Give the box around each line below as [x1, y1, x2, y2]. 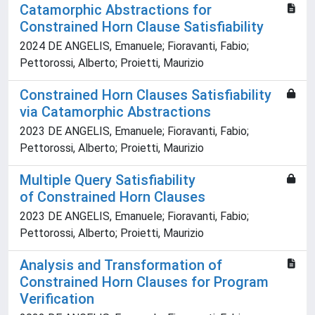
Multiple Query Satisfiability [20, 172, 195, 189]
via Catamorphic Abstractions [20, 103, 211, 121]
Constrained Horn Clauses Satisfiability [20, 86, 271, 104]
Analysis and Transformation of [20, 257, 222, 274]
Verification [20, 290, 94, 308]
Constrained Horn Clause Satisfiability [20, 18, 264, 36]
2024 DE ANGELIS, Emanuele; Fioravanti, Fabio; [20, 39, 249, 53]
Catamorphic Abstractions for [20, 1, 212, 19]
